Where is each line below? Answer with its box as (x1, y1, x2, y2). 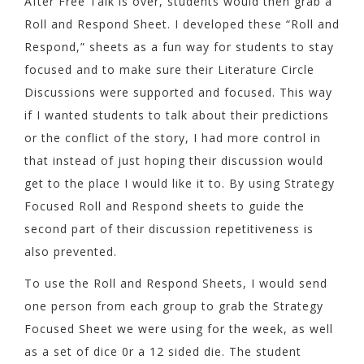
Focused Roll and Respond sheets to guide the (24, 197, 305, 214)
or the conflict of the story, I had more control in (24, 129, 321, 145)
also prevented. (24, 243, 117, 259)
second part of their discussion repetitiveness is (24, 220, 314, 236)
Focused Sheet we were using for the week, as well (24, 321, 333, 337)
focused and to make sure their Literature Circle (24, 61, 314, 77)
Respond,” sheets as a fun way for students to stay (24, 38, 334, 54)
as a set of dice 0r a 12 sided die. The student (24, 344, 301, 360)
